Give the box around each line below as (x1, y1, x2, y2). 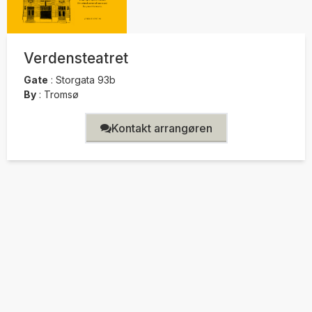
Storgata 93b (53, 73, 116, 86)
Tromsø (41, 88, 79, 100)
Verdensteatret (24, 49, 128, 67)
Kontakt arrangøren (111, 120, 212, 135)
